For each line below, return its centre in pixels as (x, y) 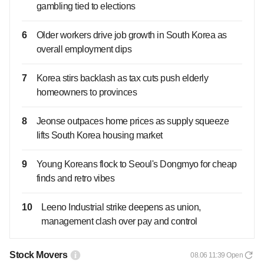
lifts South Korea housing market (99, 135)
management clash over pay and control (119, 221)
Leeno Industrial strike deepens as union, (121, 207)
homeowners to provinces (86, 92)
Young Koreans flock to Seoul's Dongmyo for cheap (136, 164)
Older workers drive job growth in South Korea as (131, 35)
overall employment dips (84, 49)
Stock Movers (38, 255)
